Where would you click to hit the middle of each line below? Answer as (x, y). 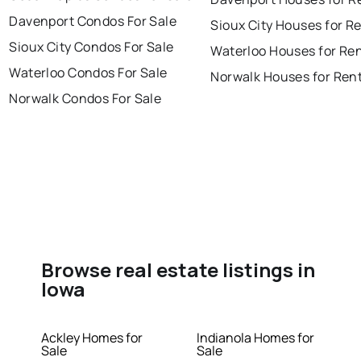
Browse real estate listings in (178, 270)
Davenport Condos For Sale (93, 21)
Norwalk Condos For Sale (85, 99)
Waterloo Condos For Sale (88, 73)
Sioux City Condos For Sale (91, 47)
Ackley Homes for (92, 338)
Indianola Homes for (255, 338)
